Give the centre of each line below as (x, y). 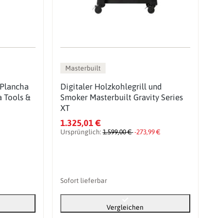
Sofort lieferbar (83, 180)
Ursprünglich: (81, 132)
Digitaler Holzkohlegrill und (111, 86)
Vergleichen (125, 207)
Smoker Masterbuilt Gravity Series (121, 97)
